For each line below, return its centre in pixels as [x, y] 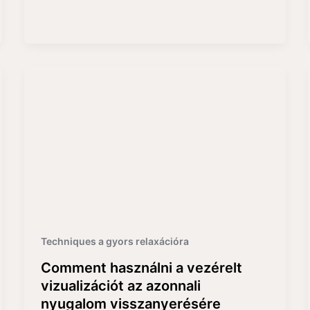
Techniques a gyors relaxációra [115, 241]
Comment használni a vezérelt [141, 267]
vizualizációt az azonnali [120, 285]
